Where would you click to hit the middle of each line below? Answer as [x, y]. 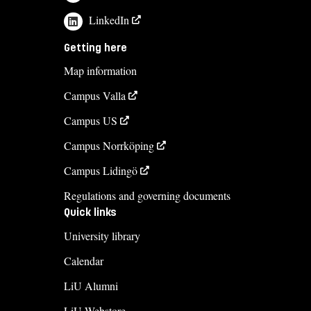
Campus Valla [95, 96]
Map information [100, 71]
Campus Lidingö [101, 171]
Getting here [95, 47]
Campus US [91, 121]
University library [102, 236]
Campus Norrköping [109, 146]
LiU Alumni [91, 286]
